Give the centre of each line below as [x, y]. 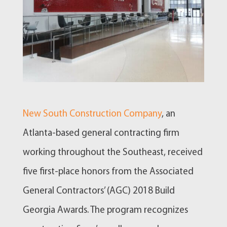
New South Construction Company [92, 115]
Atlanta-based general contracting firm [101, 134]
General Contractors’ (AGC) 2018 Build [99, 192]
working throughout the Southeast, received [112, 153]
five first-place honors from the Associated [108, 172]
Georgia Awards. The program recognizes [105, 211]
